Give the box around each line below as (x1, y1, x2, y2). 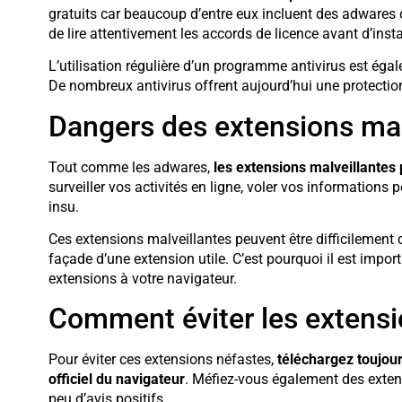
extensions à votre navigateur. (48, 270, 237, 288)
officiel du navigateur (48, 371, 185, 389)
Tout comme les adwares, (48, 158, 214, 176)
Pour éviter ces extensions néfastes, (48, 351, 277, 369)
